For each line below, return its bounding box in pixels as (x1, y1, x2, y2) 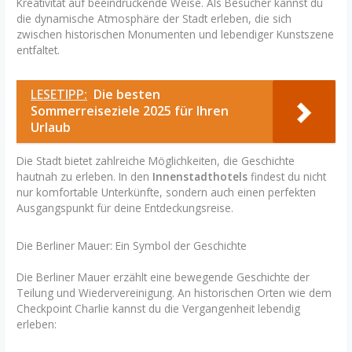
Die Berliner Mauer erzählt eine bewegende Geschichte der (16, 269, 310, 284)
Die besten (93, 85, 161, 103)
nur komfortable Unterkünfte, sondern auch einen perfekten (16, 185, 317, 200)
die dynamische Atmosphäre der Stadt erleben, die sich (16, 11, 292, 27)
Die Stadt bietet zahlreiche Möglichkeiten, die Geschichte (16, 153, 295, 169)
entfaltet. (16, 42, 60, 58)
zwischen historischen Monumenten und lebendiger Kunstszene (16, 27, 335, 42)
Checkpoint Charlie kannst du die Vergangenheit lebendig (16, 300, 301, 316)
